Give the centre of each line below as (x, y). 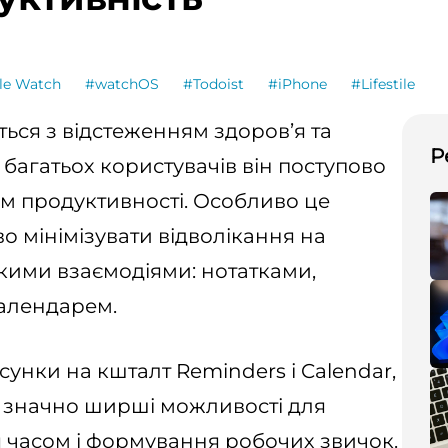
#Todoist (213, 84)
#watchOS (122, 84)
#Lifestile (383, 84)
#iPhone (297, 84)
